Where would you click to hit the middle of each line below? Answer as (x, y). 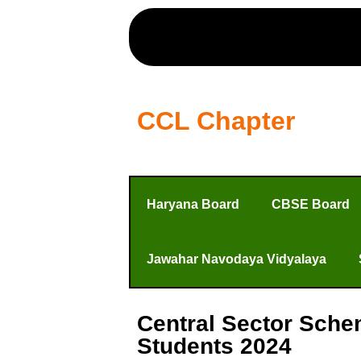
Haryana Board (193, 204)
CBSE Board (311, 204)
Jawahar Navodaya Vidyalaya (237, 259)
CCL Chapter (216, 121)
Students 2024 (214, 346)
